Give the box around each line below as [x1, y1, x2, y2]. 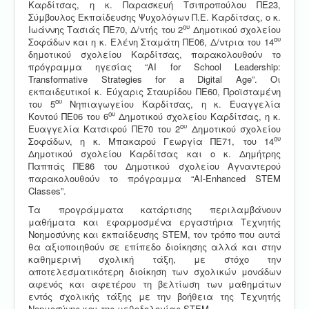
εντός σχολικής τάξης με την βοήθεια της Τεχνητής [28, 289, 281, 303]
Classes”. [28, 183, 66, 197]
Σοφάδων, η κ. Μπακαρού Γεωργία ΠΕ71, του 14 [28, 134, 274, 148]
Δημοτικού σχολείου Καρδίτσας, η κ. [115, 109, 281, 123]
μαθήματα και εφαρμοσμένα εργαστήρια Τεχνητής [28, 215, 281, 228]
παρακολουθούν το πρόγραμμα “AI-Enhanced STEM [28, 171, 281, 185]
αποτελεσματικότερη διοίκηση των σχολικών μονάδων [28, 264, 281, 278]
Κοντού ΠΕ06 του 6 [28, 109, 108, 123]
